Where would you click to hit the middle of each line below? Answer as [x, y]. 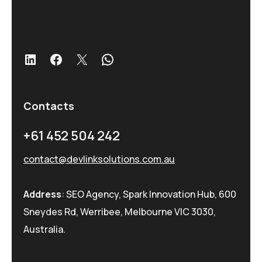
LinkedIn [51, 58]
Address [42, 194]
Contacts [49, 106]
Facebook [81, 58]
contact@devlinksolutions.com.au [99, 159]
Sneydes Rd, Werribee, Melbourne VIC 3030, [120, 212]
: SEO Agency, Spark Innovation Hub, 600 [149, 194]
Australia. [44, 230]
